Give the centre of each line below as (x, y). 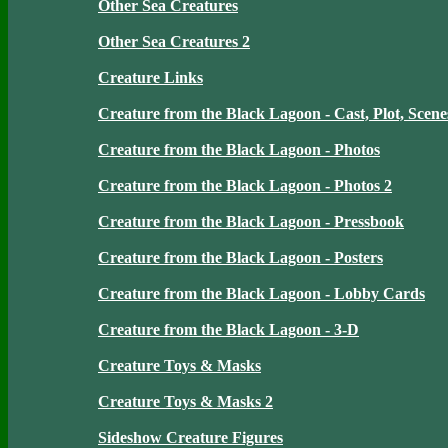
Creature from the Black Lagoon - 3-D (228, 329)
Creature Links (150, 77)
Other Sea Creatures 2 (174, 41)
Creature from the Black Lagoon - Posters (240, 257)
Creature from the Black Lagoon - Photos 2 (245, 185)
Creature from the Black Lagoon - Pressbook (251, 221)
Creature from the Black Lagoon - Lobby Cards (261, 293)
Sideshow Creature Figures (190, 437)
